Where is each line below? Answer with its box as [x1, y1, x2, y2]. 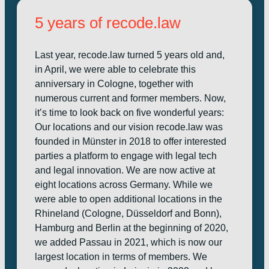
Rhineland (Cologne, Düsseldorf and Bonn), [35, 208, 222, 219]
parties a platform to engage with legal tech [35, 151, 217, 161]
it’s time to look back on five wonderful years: [35, 107, 229, 118]
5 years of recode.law [35, 14, 181, 32]
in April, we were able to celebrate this [35, 64, 196, 74]
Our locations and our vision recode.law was [35, 122, 223, 132]
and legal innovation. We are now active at [35, 165, 215, 175]
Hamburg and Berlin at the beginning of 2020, [35, 223, 228, 233]
